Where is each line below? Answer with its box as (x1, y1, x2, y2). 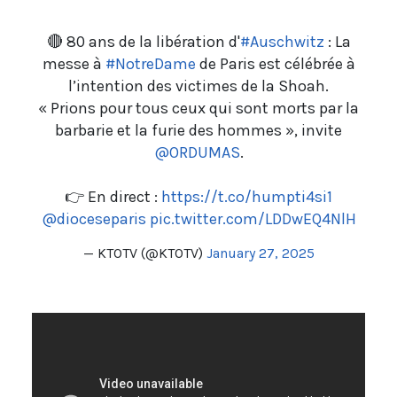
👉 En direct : (65, 187, 161, 207)
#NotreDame (105, 54, 196, 74)
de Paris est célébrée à (195, 54, 355, 74)
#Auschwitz (239, 32, 324, 52)
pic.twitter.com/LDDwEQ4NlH (149, 209, 356, 230)
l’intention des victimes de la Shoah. (68, 76, 329, 97)
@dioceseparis (41, 209, 146, 230)
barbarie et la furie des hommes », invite (55, 121, 342, 141)
